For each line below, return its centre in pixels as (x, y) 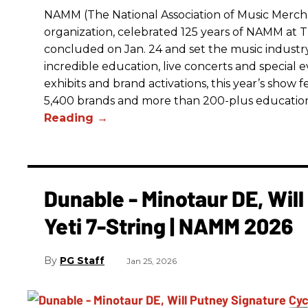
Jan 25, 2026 (152, 261)
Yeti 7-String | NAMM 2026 (168, 225)
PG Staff (82, 261)
